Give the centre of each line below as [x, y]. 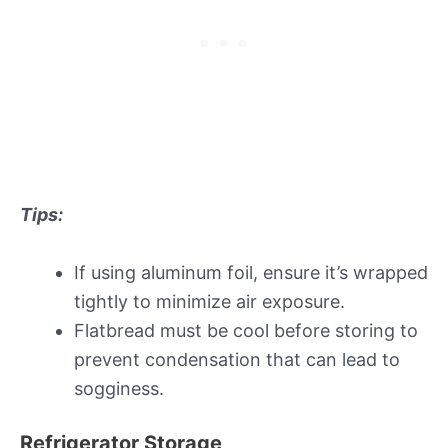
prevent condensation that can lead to [237, 359]
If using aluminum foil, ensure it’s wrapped [251, 272]
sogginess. [119, 388]
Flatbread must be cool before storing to [246, 330]
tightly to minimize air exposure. [209, 301]
